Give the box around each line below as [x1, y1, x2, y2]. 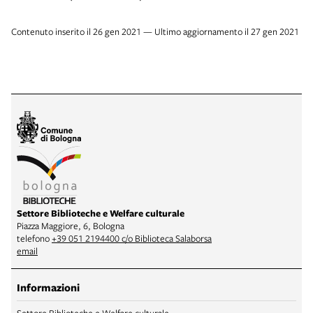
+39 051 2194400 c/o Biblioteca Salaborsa [52, 231, 212, 245]
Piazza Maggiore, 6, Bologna [17, 219, 124, 232]
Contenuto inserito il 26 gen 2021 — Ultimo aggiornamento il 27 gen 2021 [11, 24, 299, 38]
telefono [17, 231, 52, 245]
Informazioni [17, 279, 80, 295]
